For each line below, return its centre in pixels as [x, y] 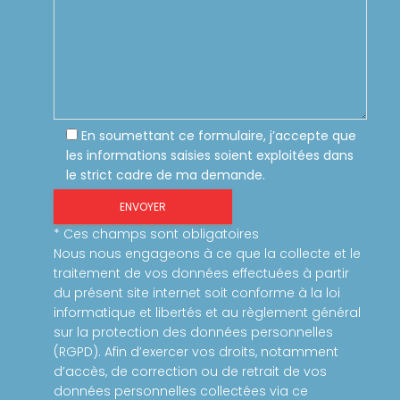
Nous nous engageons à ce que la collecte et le [207, 254]
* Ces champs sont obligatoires [156, 234]
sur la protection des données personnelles [193, 333]
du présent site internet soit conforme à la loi [196, 293]
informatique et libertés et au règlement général [207, 313]
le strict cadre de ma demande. [165, 175]
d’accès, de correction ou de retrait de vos [190, 372]
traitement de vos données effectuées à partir [201, 274]
